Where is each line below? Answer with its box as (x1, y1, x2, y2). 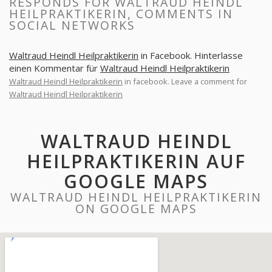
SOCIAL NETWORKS (9, 17, 135, 33)
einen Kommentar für (9, 62, 100, 74)
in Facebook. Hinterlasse (138, 49, 243, 61)
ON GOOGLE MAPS (75, 200, 197, 217)
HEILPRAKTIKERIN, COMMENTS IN (9, 5, 233, 22)
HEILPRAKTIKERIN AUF (26, 149, 246, 174)
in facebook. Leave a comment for (123, 76, 247, 87)
